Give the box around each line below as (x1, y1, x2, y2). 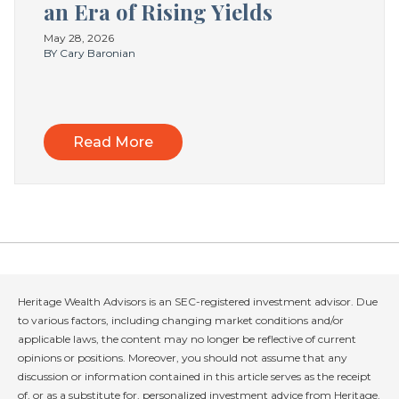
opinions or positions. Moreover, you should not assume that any (18, 351, 347, 365)
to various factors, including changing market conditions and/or (18, 313, 344, 328)
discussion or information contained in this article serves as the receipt (18, 370, 371, 384)
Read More (73, 134, 153, 151)
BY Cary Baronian (44, 46, 135, 61)
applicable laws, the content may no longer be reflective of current (18, 332, 356, 346)
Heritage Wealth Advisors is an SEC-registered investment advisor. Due (18, 295, 378, 309)
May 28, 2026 (44, 31, 114, 45)
